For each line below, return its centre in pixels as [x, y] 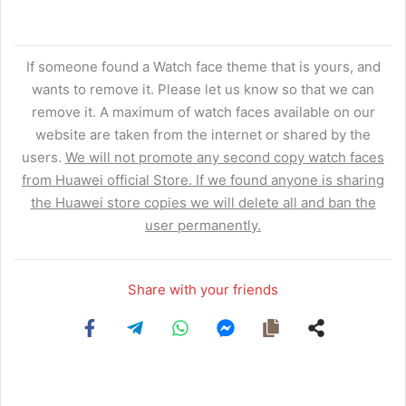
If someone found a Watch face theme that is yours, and [203, 67]
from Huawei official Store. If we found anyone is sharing [203, 180]
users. [43, 158]
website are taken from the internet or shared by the [203, 135]
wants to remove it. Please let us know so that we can [203, 90]
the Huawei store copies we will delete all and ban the [203, 203]
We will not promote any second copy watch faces [225, 158]
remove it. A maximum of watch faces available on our [203, 112]
